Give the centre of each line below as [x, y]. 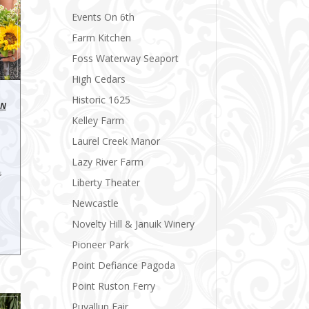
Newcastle [96, 203]
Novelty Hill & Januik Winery [133, 223]
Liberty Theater [106, 182]
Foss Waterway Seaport [126, 58]
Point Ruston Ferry [114, 286]
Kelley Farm [98, 120]
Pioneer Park [101, 244]
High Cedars [99, 79]
